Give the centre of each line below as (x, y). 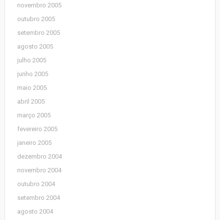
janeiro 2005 (34, 143)
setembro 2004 (38, 198)
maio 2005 (32, 88)
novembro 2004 (39, 170)
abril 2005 (31, 101)
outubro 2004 (36, 184)
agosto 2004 (35, 211)
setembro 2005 (38, 33)
